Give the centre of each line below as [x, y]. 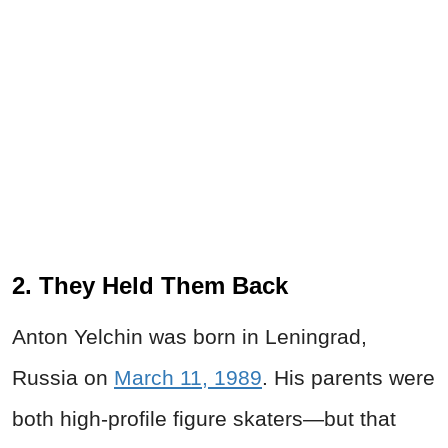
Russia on [63, 378]
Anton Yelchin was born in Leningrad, [189, 337]
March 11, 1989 [188, 378]
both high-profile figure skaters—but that [204, 419]
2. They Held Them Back [150, 286]
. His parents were [348, 378]
